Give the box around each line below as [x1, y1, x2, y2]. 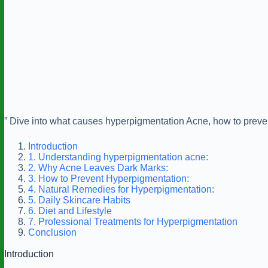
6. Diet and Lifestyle [28, 206, 112, 216]
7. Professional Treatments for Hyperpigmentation [28, 217, 237, 227]
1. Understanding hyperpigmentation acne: [28, 152, 208, 162]
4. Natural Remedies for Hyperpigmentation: [28, 184, 214, 194]
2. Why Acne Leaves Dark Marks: [28, 163, 168, 173]
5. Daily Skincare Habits [28, 195, 130, 205]
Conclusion [28, 227, 77, 237]
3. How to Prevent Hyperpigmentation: [28, 173, 189, 184]
